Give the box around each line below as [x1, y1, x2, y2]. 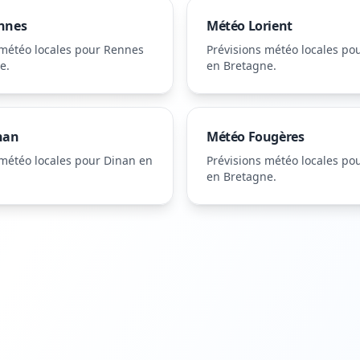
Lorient [247, 17, 292, 35]
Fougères [247, 128, 305, 145]
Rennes [104, 42, 144, 57]
